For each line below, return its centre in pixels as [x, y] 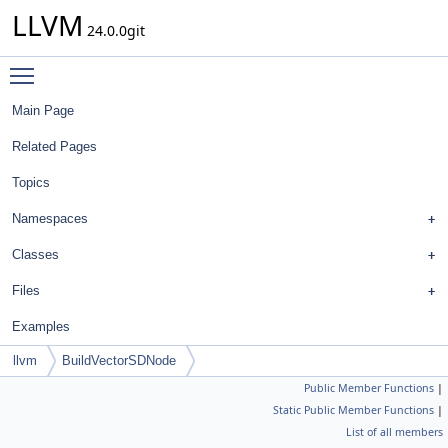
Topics [31, 182]
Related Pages [54, 146]
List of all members [394, 432]
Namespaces [50, 218]
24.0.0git [114, 30]
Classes [35, 254]
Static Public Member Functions [353, 410]
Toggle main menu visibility [136, 66]
